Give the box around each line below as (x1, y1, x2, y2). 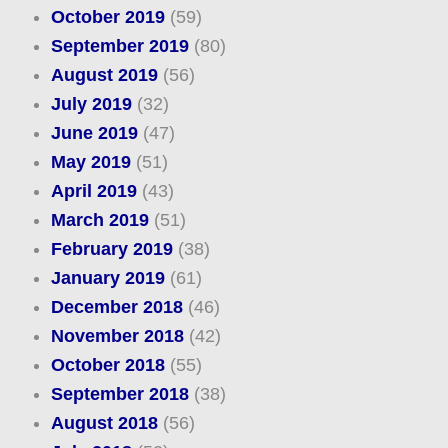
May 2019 (50, 152, 131, 173)
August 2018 (50, 413, 158, 434)
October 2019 (50, 7, 165, 28)
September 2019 (50, 36, 189, 57)
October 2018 (50, 355, 165, 376)
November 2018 (50, 326, 184, 347)
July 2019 (50, 94, 132, 115)
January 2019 (50, 268, 165, 289)
